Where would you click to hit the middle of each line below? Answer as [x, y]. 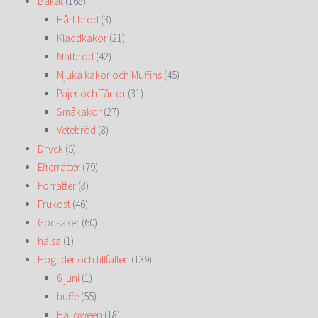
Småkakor [79, 112]
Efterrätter [59, 167]
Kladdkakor [82, 38]
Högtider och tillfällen [83, 259]
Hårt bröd [78, 20]
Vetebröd [76, 130]
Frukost [54, 204]
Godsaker [59, 223]
